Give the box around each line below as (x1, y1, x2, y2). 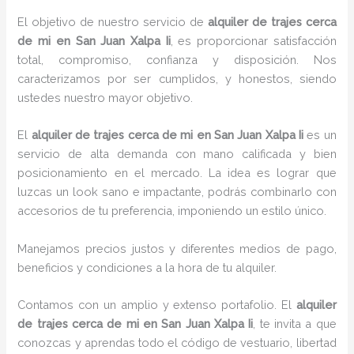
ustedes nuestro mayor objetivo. (17, 91, 194, 105)
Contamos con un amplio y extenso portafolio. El (17, 298, 296, 312)
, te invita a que (253, 317, 337, 331)
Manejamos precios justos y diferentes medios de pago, (17, 241, 337, 255)
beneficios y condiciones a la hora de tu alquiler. (17, 260, 277, 274)
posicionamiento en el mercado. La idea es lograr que (17, 166, 337, 180)
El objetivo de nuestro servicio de (17, 15, 208, 29)
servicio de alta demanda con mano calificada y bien (17, 147, 337, 161)
